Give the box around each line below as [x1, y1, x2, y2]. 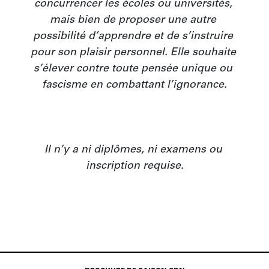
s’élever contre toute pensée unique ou [34, 64, 232, 75]
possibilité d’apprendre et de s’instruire [33, 31, 233, 43]
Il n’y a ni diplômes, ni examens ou [44, 145, 222, 156]
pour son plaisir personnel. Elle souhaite [30, 47, 236, 59]
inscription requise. [85, 161, 184, 172]
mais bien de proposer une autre [50, 15, 216, 26]
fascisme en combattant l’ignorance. [42, 80, 227, 91]
